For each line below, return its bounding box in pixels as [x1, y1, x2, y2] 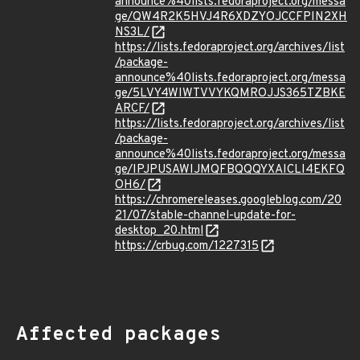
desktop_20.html [115, 223, 203, 239]
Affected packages [16, 323, 221, 347]
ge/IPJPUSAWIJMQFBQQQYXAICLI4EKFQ [115, 162, 345, 178]
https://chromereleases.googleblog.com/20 [115, 193, 342, 208]
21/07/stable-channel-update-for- [115, 208, 296, 223]
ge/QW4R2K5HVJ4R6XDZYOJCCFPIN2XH [115, 10, 347, 25]
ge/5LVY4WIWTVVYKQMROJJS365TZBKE [115, 86, 346, 101]
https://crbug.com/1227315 [115, 239, 259, 254]
